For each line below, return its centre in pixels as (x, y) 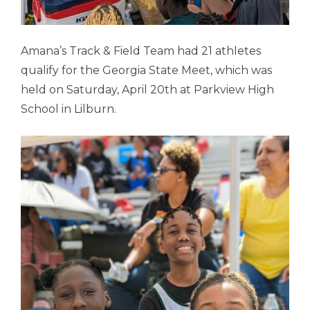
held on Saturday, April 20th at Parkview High (147, 89)
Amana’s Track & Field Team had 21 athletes (141, 51)
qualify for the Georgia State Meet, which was (146, 70)
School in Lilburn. (71, 109)
